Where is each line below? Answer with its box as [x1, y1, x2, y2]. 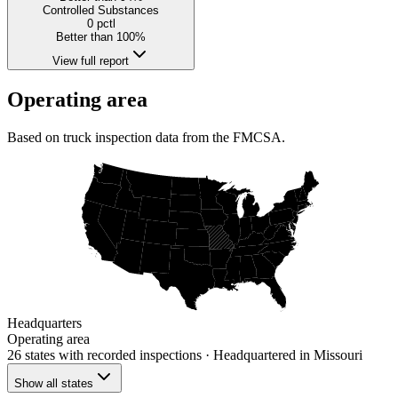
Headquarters [7, 314, 82, 330]
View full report [52, 54, 129, 68]
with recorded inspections [55, 346, 202, 362]
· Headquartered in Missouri [202, 346, 362, 362]
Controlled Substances [43, 4, 159, 18]
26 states [7, 346, 55, 362]
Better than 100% [56, 30, 146, 44]
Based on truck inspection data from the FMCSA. [7, 129, 285, 145]
